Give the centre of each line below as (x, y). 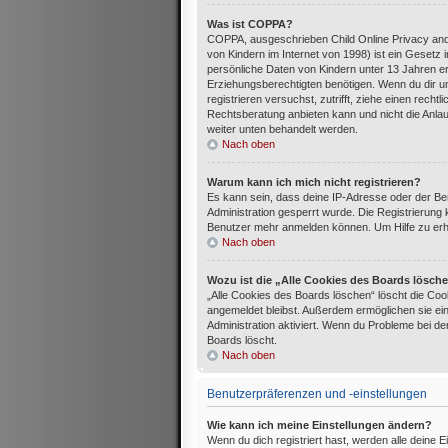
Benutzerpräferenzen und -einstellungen (317, 393)
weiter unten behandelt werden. (282, 129)
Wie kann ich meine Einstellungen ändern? (319, 424)
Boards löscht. (242, 339)
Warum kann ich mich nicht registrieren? (314, 181)
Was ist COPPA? (250, 24)
